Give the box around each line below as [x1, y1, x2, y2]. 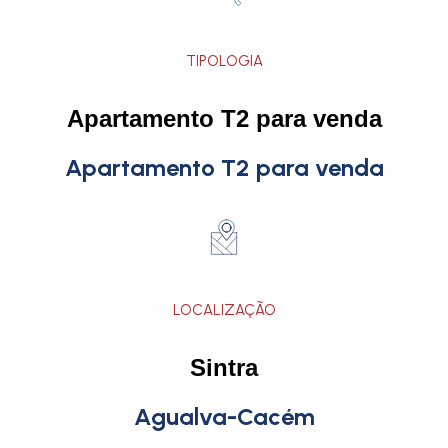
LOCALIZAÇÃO [172, 301, 276, 319]
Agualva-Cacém [133, 402, 315, 431]
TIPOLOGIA [185, 52, 263, 70]
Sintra [190, 354, 258, 381]
